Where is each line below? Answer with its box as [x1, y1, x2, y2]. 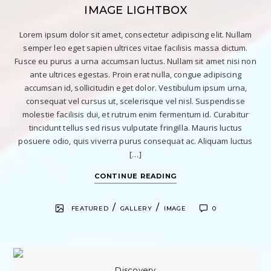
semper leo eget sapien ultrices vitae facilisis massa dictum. [23, 42, 248, 53]
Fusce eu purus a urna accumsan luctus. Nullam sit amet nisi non [15, 55, 256, 67]
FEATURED [71, 204, 109, 212]
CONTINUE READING [94, 171, 177, 180]
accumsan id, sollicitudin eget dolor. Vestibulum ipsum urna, [24, 82, 247, 93]
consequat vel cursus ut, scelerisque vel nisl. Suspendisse [26, 95, 245, 106]
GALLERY [120, 204, 152, 212]
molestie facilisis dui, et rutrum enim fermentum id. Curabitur [22, 108, 249, 120]
